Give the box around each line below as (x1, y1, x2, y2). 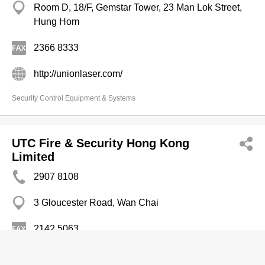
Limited (12, 150, 54, 163)
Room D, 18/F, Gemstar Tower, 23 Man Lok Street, (34, 2, 242, 12)
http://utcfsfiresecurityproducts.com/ (34, 250, 180, 260)
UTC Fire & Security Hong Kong (12, 137, 189, 150)
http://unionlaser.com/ (34, 69, 122, 79)
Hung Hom (34, 17, 79, 27)
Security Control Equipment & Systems (12, 94, 135, 102)
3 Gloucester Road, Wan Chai (34, 198, 159, 208)
